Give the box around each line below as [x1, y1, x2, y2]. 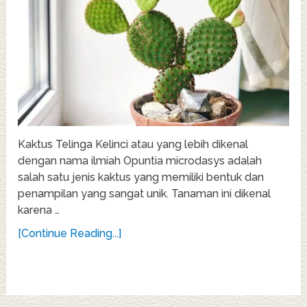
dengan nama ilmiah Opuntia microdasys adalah [18, 154, 262, 168]
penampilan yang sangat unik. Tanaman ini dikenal [18, 187, 271, 201]
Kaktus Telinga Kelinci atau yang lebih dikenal [18, 138, 249, 151]
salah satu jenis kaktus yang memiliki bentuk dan [18, 171, 265, 184]
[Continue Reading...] [18, 227, 122, 241]
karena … [18, 204, 60, 217]
